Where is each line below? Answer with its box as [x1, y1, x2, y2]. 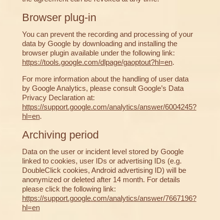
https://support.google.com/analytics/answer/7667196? [22, 194, 196, 203]
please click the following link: [22, 185, 116, 193]
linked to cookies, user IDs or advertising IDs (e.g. [22, 157, 182, 165]
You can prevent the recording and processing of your [22, 30, 193, 39]
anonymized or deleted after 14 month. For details [22, 175, 180, 184]
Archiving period [22, 129, 99, 141]
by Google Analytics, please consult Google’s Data [22, 84, 184, 93]
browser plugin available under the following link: [22, 49, 175, 57]
